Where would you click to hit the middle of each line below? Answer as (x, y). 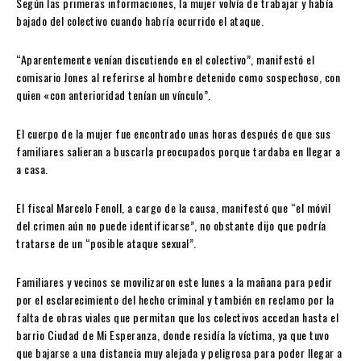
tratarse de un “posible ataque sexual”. (106, 243)
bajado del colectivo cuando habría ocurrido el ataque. (140, 21)
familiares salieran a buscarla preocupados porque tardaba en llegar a (178, 151)
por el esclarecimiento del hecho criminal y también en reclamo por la (175, 300)
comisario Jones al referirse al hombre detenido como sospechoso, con (178, 77)
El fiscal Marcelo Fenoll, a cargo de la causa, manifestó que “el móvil (173, 208)
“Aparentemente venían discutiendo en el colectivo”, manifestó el (165, 60)
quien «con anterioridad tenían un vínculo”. (114, 95)
